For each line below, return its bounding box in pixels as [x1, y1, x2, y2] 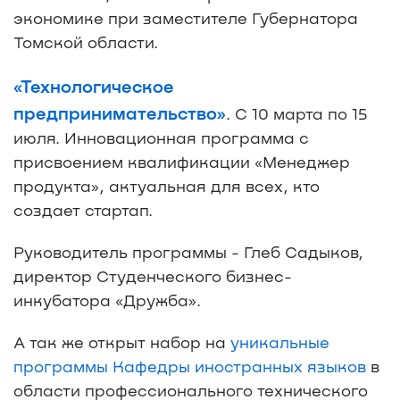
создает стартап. [13, 199, 153, 220]
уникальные [230, 331, 329, 352]
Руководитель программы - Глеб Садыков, [13, 241, 363, 262]
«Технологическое [13, 74, 174, 96]
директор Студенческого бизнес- [13, 265, 292, 286]
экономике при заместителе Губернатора [13, 7, 358, 28]
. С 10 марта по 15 [226, 103, 367, 123]
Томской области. [13, 31, 158, 52]
